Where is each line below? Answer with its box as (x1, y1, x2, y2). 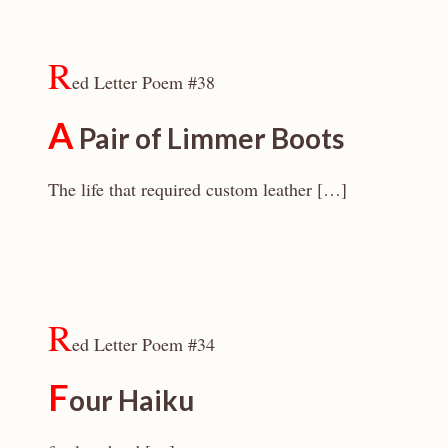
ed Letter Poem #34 (72, 332, 215, 356)
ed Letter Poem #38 (72, 70, 215, 94)
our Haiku (69, 383, 194, 417)
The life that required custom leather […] (48, 177, 347, 201)
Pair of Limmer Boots (74, 121, 344, 155)
